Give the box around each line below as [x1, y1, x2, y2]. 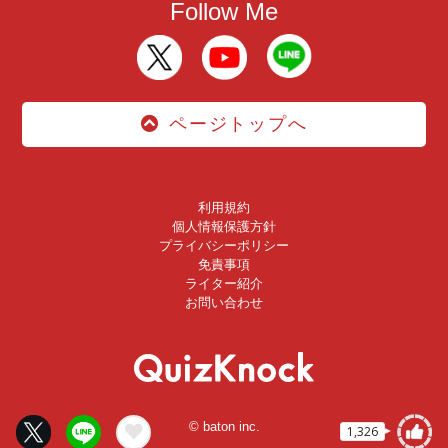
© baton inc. [188, 418, 260, 434]
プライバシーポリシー [159, 238, 289, 254]
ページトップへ [169, 113, 308, 134]
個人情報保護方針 [172, 219, 276, 235]
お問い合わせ [185, 295, 263, 311]
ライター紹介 [185, 276, 263, 292]
